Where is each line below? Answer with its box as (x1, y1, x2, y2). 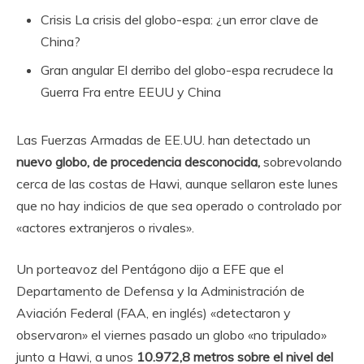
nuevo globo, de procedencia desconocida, (16, 154, 260, 170)
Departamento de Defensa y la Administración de (16, 283, 305, 299)
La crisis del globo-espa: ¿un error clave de (71, 11, 318, 28)
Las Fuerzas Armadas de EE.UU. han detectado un (16, 132, 310, 148)
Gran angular (41, 62, 114, 78)
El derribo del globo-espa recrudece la (114, 62, 333, 78)
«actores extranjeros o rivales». (16, 219, 194, 236)
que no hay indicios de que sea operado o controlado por (16, 197, 341, 214)
